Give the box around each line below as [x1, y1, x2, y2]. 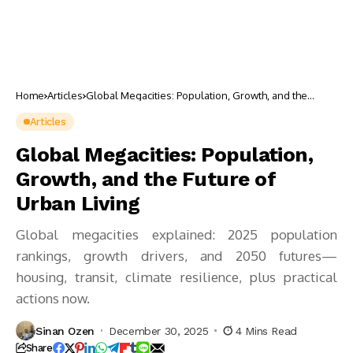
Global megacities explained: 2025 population [16, 226, 337, 243]
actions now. [16, 290, 90, 307]
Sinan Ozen [35, 324, 95, 337]
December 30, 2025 [109, 324, 209, 337]
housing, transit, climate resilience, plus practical [16, 269, 337, 285]
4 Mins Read [236, 324, 297, 337]
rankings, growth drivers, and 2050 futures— [16, 247, 337, 264]
